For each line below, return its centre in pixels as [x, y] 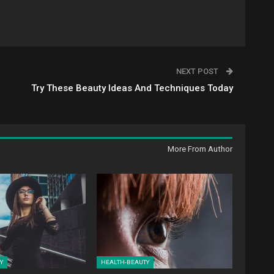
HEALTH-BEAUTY [125, 262]
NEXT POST [198, 71]
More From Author [200, 149]
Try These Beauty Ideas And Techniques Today [132, 88]
